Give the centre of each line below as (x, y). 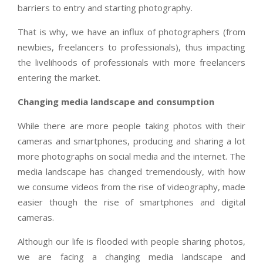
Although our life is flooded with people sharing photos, (131, 242)
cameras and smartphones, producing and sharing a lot (131, 141)
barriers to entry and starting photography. (105, 8)
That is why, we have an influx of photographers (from (131, 32)
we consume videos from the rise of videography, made (131, 187)
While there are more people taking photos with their (131, 126)
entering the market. (59, 78)
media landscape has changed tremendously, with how (131, 172)
